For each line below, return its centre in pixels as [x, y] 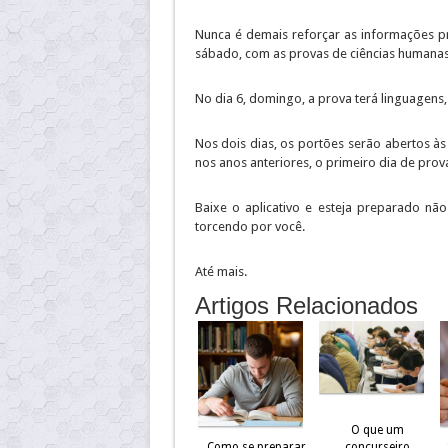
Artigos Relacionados [306, 305]
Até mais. [220, 271]
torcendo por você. [249, 226]
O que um [377, 430]
